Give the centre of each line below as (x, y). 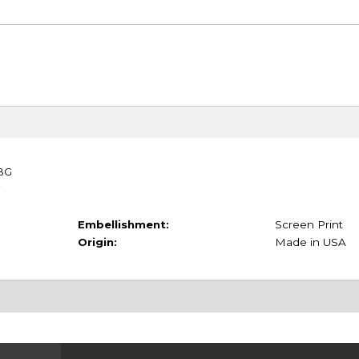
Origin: (97, 242)
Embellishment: (123, 225)
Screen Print (309, 225)
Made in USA (310, 242)
